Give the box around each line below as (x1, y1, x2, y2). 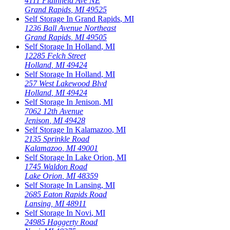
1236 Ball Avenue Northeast (25, 24, 116, 33)
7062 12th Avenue (25, 107, 83, 116)
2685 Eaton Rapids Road (25, 190, 107, 199)
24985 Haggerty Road (25, 218, 98, 227)
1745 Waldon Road (25, 162, 87, 171)
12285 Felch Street (25, 51, 86, 61)
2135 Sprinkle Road (25, 135, 89, 144)
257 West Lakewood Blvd (25, 79, 107, 88)
